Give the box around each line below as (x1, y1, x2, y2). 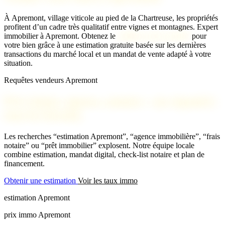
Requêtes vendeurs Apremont (4, 76, 97, 85)
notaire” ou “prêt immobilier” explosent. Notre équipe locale (4, 141, 194, 150)
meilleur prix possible (118, 32, 190, 41)
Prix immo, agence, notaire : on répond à (4, 95, 215, 108)
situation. (4, 59, 33, 68)
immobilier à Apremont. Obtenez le (4, 32, 118, 41)
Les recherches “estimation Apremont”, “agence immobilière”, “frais (4, 132, 220, 141)
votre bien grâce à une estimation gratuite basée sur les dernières (4, 41, 206, 50)
